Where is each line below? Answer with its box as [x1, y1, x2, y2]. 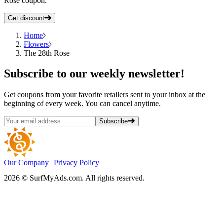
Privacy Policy [54, 158, 99, 167]
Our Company [4, 158, 49, 167]
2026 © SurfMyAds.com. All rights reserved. [4, 174, 145, 183]
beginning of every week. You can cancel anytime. [4, 99, 161, 108]
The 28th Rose [24, 48, 70, 57]
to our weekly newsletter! [57, 67, 184, 80]
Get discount [8, 14, 44, 22]
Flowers [24, 39, 49, 48]
